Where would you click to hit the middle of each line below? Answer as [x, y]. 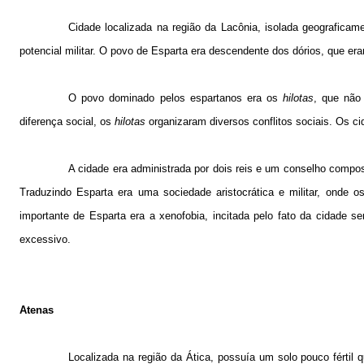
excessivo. [45, 239]
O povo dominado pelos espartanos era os [176, 97]
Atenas [37, 310]
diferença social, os [67, 121]
